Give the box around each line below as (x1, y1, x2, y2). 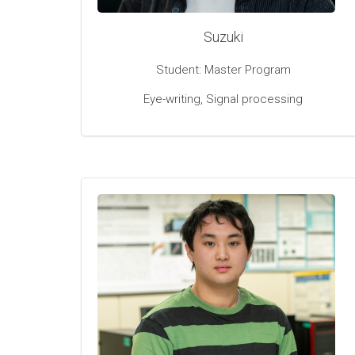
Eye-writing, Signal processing (143, 92, 303, 107)
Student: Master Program (155, 63, 291, 78)
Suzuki (203, 29, 243, 46)
